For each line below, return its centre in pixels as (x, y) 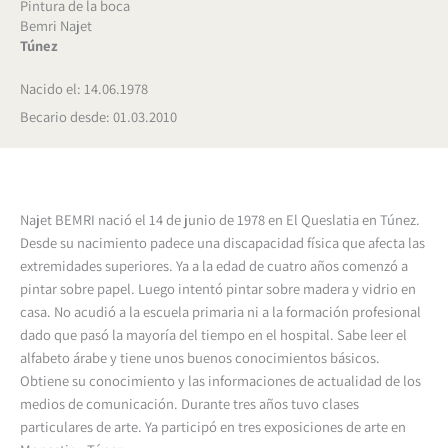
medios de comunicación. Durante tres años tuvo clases (189, 403)
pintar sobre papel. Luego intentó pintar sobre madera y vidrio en (218, 288)
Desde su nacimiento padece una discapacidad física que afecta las (222, 242)
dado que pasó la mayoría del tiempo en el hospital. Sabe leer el (213, 334)
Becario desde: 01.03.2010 (98, 116)
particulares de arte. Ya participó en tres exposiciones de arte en (213, 426)
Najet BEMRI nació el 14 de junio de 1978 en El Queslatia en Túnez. (220, 219)
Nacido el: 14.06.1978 (84, 88)
